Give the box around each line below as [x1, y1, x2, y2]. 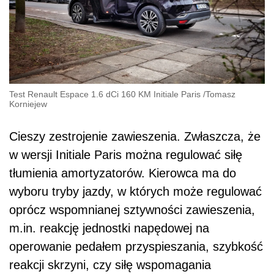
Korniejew [9, 98, 47, 109]
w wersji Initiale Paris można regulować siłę [9, 147, 242, 161]
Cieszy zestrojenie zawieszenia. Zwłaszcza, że [9, 129, 261, 143]
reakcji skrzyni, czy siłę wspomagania [9, 257, 211, 272]
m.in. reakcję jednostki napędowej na [9, 221, 209, 235]
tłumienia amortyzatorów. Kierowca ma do [9, 166, 236, 180]
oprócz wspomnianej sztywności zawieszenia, [9, 202, 255, 217]
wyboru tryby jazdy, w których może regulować [9, 184, 262, 198]
